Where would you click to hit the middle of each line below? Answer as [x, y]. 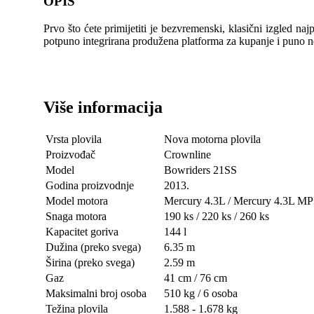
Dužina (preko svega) [93, 247]
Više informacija [103, 107]
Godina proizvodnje [89, 185]
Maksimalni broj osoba [96, 293]
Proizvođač [70, 154]
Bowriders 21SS [200, 170]
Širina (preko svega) [90, 262]
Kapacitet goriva [82, 231]
